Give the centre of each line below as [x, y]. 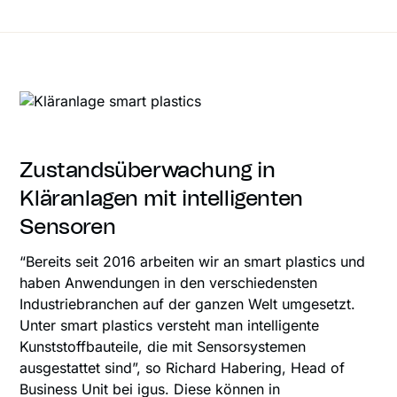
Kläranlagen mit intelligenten [161, 200]
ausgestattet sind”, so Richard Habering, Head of [183, 368]
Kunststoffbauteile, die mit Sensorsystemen [163, 347]
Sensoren [68, 228]
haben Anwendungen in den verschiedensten [169, 283]
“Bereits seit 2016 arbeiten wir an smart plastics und [193, 262]
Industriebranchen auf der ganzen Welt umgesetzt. [188, 304]
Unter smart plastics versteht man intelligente [170, 326]
